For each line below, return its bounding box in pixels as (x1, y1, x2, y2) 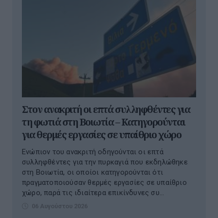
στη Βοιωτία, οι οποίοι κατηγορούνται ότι (22, 167, 163, 177)
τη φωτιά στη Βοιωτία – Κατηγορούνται (22, 115, 185, 128)
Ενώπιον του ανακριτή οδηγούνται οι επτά (22, 147, 163, 156)
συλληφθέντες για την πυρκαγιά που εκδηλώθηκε (22, 157, 188, 166)
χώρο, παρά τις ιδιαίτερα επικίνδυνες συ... (22, 188, 164, 197)
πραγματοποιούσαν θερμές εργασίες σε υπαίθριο (22, 178, 187, 187)
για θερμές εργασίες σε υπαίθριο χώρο (22, 127, 181, 141)
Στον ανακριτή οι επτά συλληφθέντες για (22, 102, 190, 116)
